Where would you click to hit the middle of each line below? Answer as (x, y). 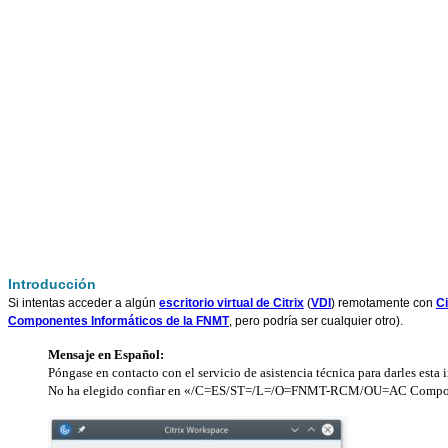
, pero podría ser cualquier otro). (316, 320)
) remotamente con (383, 302)
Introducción (52, 283)
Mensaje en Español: (106, 354)
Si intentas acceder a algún (83, 302)
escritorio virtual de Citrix (231, 302)
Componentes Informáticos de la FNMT (118, 320)
